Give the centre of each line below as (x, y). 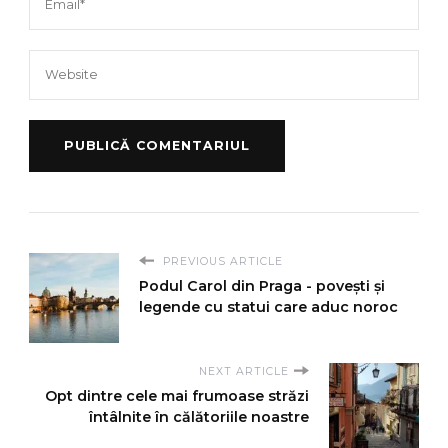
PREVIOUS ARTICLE (221, 261)
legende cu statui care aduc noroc (268, 306)
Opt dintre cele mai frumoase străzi (177, 395)
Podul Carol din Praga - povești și (262, 285)
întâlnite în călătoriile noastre (199, 416)
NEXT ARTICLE (244, 371)
